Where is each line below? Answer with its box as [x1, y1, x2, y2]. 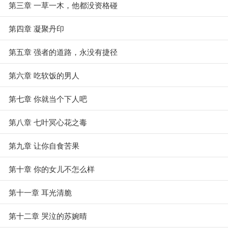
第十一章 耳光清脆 [9, 187, 72, 197]
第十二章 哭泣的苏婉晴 [9, 210, 87, 221]
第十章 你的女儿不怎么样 [9, 163, 95, 174]
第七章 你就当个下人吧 [9, 93, 87, 104]
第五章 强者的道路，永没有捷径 [9, 46, 118, 57]
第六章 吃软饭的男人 [9, 70, 79, 80]
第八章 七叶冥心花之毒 [9, 117, 87, 127]
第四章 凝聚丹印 [9, 23, 64, 34]
